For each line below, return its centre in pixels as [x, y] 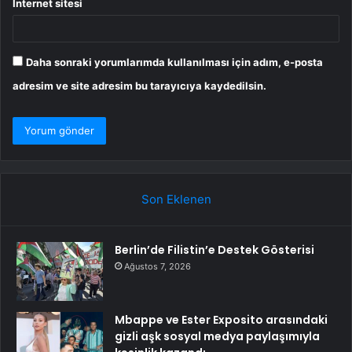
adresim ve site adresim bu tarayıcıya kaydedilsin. [139, 85]
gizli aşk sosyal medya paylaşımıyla [217, 336]
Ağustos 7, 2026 [158, 266]
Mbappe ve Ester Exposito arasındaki [221, 319]
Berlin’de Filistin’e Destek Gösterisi [214, 249]
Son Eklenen [176, 199]
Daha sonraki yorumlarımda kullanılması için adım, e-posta [174, 62]
